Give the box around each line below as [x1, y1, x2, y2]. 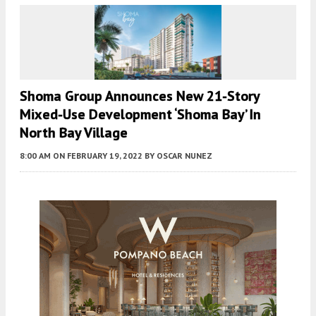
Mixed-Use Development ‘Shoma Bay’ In [20, 105, 261, 124]
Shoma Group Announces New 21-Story [20, 87, 260, 106]
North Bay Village [20, 123, 128, 142]
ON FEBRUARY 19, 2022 [53, 150, 142, 162]
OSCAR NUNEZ [157, 150, 212, 162]
